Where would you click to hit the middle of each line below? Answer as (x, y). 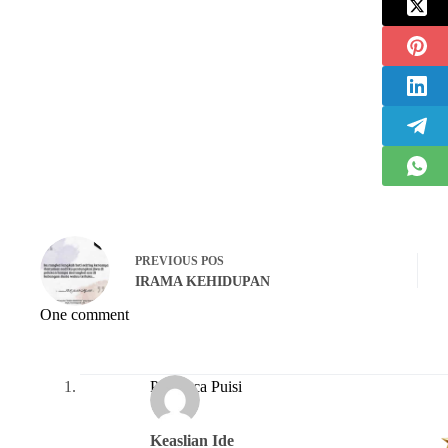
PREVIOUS (168, 261)
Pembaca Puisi (196, 387)
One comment (84, 314)
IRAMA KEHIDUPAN (202, 282)
